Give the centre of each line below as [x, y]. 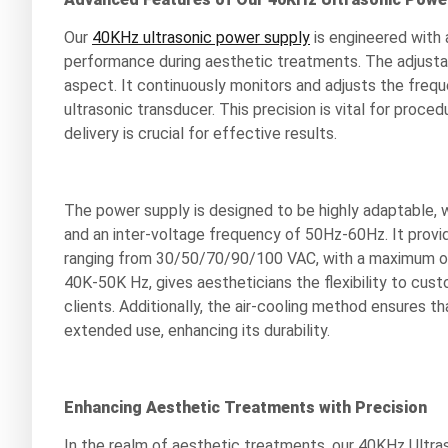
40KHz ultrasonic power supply [201, 38]
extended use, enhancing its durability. [197, 330]
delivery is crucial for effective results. [200, 134]
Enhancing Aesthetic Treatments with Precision [245, 407]
